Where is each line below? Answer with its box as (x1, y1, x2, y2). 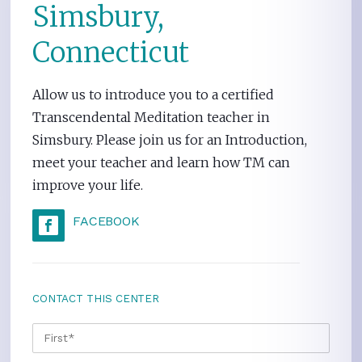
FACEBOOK (73, 213, 140, 229)
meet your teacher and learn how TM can (32, 154, 291, 171)
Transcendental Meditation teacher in (32, 109, 271, 126)
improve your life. (32, 177, 144, 194)
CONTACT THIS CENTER (32, 293, 159, 305)
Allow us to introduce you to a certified (32, 86, 275, 103)
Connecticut (32, 35, 190, 70)
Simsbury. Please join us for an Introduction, (32, 132, 308, 149)
